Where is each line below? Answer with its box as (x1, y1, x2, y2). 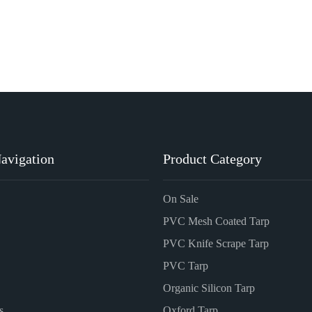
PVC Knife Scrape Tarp (163, 237, 269, 249)
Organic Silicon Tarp (163, 282, 255, 294)
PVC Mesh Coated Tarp (163, 215, 270, 227)
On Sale (163, 193, 198, 205)
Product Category (163, 151, 262, 166)
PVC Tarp (163, 260, 208, 272)
